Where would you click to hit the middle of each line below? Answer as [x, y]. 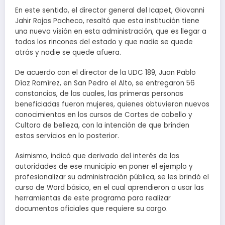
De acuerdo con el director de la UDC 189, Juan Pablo [105, 73]
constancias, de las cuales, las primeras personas [99, 94]
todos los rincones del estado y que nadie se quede [104, 42]
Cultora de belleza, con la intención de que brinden [102, 126]
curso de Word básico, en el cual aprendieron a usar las [109, 188]
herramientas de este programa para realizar [93, 198]
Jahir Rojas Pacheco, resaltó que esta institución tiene [107, 21]
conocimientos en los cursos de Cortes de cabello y [104, 115]
